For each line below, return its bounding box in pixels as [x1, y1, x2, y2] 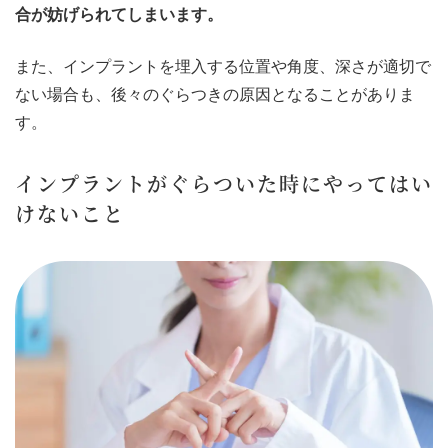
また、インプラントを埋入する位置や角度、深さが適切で [15, 58, 431, 76]
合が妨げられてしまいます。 [15, 6, 223, 24]
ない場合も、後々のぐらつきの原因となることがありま [15, 86, 415, 104]
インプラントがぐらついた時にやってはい [15, 169, 433, 199]
